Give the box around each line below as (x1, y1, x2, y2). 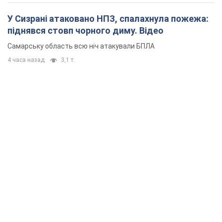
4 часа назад (7, 56, 45, 63)
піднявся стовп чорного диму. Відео (7, 25, 164, 36)
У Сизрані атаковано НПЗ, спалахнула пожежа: (7, 13, 209, 24)
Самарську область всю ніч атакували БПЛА (7, 42, 155, 50)
